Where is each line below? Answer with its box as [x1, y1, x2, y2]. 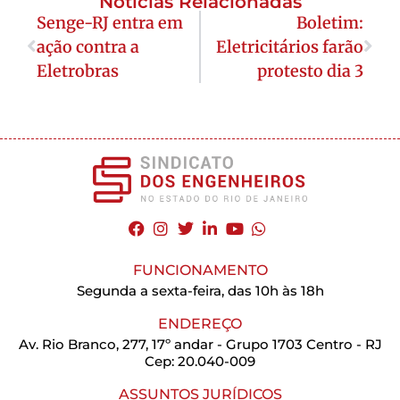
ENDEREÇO [158, 314, 242, 332]
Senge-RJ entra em [37, 12, 183, 33]
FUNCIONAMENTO [132, 261, 268, 279]
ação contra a [37, 36, 139, 57]
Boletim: [296, 12, 363, 33]
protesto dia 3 [257, 60, 363, 81]
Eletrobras [37, 60, 119, 81]
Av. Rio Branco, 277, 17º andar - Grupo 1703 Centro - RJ [18, 335, 382, 353]
